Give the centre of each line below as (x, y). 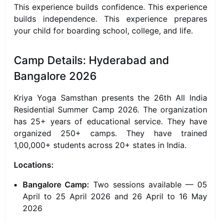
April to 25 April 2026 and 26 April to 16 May (115, 196)
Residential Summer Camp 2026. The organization (110, 110)
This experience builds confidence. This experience (110, 7)
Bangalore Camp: (56, 184)
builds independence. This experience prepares (110, 19)
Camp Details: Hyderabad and (92, 60)
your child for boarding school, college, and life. (103, 31)
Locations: (34, 165)
